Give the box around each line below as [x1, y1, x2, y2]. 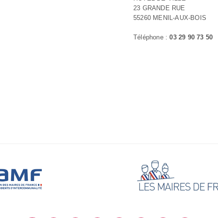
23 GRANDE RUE [133, 4, 185, 12]
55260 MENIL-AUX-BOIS [133, 14, 206, 21]
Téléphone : [133, 34, 170, 41]
